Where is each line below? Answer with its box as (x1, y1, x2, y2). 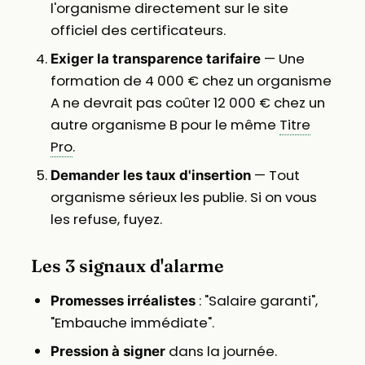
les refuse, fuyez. (50, 209, 162, 229)
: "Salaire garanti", (195, 290, 318, 310)
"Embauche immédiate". (50, 312, 214, 332)
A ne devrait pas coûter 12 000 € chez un (50, 92, 325, 112)
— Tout (250, 165, 300, 185)
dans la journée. (165, 341, 277, 361)
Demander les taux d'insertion (50, 166, 251, 183)
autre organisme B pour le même (50, 114, 279, 134)
